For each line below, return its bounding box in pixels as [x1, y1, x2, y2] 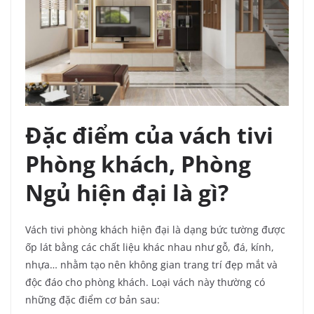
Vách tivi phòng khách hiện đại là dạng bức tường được [25, 222, 285, 236]
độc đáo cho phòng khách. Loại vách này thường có [25, 275, 265, 289]
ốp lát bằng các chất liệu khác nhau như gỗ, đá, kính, [25, 240, 274, 254]
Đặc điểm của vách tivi [25, 119, 273, 150]
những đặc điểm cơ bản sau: [25, 292, 160, 306]
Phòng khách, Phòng [25, 148, 251, 179]
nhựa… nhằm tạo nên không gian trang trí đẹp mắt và [25, 257, 278, 271]
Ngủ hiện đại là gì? [25, 177, 228, 207]
